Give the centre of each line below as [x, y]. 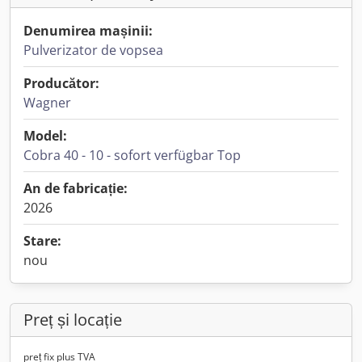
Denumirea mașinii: [88, 31]
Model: [45, 136]
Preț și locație [73, 320]
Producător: [61, 83]
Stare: [42, 241]
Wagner [47, 103]
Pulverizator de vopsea [93, 50]
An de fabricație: [76, 188]
